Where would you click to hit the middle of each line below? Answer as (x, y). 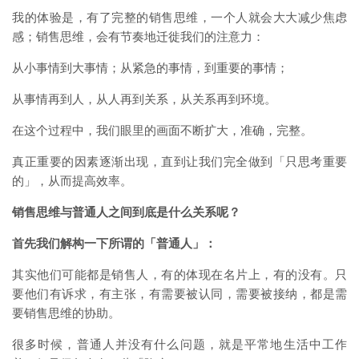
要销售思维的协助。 (66, 313)
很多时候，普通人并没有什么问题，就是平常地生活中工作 (179, 344)
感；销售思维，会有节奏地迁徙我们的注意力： (138, 36)
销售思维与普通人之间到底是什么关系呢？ (126, 212)
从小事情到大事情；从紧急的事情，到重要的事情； (150, 68)
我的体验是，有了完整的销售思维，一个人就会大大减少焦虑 (179, 17)
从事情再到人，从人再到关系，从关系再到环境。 (144, 99)
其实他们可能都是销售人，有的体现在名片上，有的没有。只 (179, 274)
